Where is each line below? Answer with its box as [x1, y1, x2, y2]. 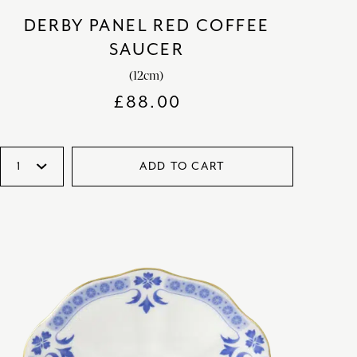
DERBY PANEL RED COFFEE [23, 14, 270, 36]
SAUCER [108, 38, 185, 60]
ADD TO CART [139, 159, 226, 173]
